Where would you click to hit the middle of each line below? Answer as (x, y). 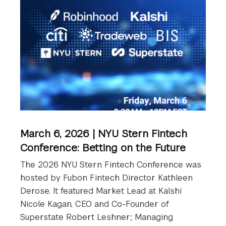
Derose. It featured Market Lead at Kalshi (101, 191)
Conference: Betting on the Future (103, 148)
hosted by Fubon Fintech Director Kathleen (106, 178)
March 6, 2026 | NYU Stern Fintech (104, 133)
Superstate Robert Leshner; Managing (97, 217)
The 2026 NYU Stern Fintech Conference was (111, 164)
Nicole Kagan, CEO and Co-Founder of (95, 204)
